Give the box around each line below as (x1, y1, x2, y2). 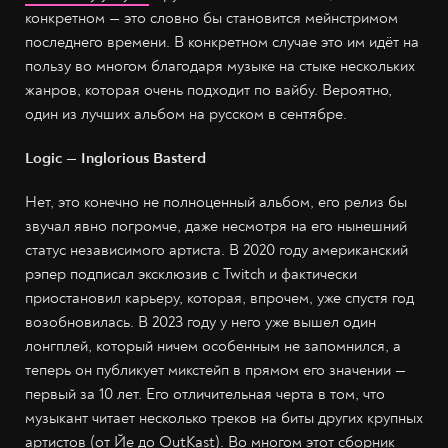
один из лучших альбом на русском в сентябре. (25, 104, 347, 124)
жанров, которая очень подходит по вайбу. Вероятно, (25, 80, 392, 100)
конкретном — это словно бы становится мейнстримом (25, 8, 398, 28)
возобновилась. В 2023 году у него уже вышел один (25, 312, 376, 332)
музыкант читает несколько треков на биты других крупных (25, 408, 423, 428)
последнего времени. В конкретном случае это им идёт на (25, 32, 419, 52)
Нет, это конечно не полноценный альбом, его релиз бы (25, 192, 407, 212)
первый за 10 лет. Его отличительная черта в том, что (25, 384, 385, 404)
